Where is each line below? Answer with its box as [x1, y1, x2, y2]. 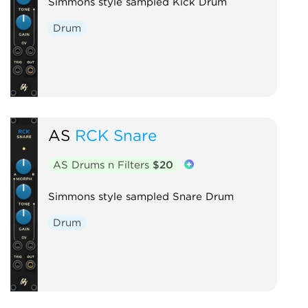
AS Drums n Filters [53, 158, 153, 171]
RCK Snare [74, 125, 157, 144]
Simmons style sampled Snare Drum [47, 190, 234, 203]
